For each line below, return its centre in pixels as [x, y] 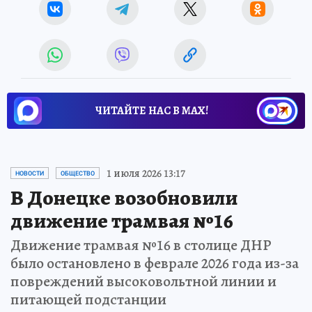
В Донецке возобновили [124, 197]
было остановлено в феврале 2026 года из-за [155, 263]
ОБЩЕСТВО [78, 173]
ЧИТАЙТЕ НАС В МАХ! [152, 110]
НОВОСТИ [30, 173]
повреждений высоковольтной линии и [143, 281]
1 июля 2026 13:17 [146, 173]
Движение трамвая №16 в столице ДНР [141, 245]
